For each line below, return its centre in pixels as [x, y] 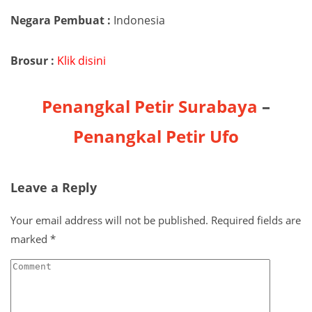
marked [30, 239]
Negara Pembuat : [61, 20]
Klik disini [81, 61]
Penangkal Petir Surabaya [150, 106]
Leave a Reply [54, 188]
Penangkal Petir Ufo [156, 136]
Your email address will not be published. [109, 220]
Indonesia [138, 20]
